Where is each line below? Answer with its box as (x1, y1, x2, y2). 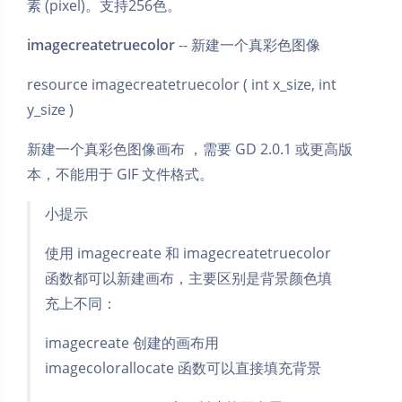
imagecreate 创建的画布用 (45, 332, 219, 353)
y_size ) (27, 99, 74, 119)
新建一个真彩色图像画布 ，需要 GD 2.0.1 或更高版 (27, 138, 353, 159)
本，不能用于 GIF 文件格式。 (27, 163, 214, 184)
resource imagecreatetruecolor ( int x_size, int (27, 74, 336, 94)
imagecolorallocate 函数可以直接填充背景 (45, 357, 321, 378)
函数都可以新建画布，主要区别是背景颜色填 (45, 267, 332, 288)
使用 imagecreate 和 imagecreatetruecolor (45, 242, 331, 263)
